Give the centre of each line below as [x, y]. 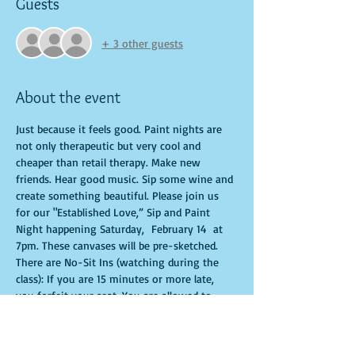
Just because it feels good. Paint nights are [120, 129]
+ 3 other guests [142, 43]
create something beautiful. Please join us [119, 195]
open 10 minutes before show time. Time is [122, 328]
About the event [68, 97]
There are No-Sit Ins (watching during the [119, 262]
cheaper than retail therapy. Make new [110, 162]
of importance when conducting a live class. [123, 345]
